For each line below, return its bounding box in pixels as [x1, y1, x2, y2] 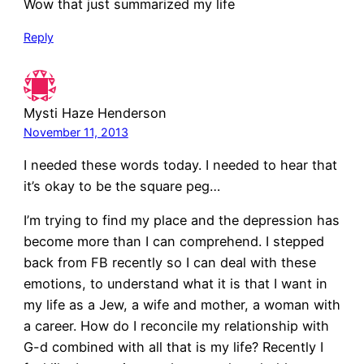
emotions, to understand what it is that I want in [23, 275, 327, 292]
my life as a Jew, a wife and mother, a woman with [23, 297, 340, 314]
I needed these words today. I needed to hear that [23, 156, 337, 173]
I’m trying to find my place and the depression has [23, 212, 340, 229]
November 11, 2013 [23, 124, 128, 139]
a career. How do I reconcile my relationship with [23, 318, 329, 335]
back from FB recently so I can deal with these [23, 254, 316, 271]
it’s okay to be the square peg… [23, 177, 220, 194]
